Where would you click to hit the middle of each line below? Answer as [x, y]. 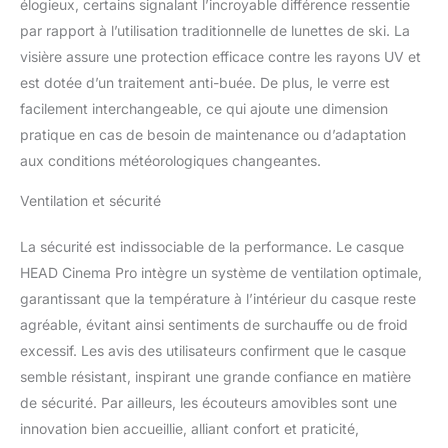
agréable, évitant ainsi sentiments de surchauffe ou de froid [214, 325]
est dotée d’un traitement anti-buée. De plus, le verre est [205, 83]
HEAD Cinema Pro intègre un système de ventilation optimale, [221, 273]
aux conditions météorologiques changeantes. [170, 161]
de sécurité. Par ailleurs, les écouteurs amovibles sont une [208, 403]
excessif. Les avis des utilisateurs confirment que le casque [213, 351]
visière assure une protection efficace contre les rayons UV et [220, 57]
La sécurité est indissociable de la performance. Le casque [212, 247]
